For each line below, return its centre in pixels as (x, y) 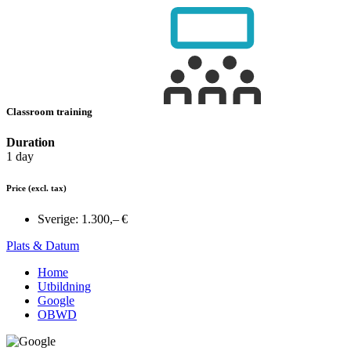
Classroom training (51, 112)
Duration (31, 143)
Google (56, 301)
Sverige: (58, 219)
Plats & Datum (43, 246)
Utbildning (64, 287)
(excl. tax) (47, 188)
